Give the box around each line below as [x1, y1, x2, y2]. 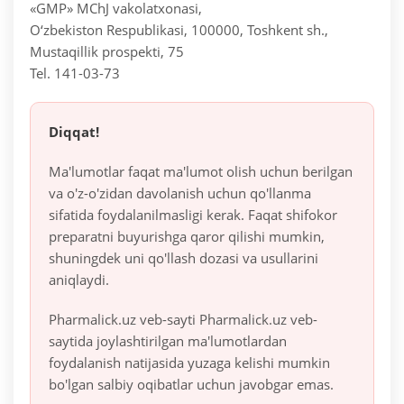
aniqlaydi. [49, 271, 109, 289]
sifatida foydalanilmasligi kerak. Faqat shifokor [49, 206, 337, 225]
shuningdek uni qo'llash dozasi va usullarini [49, 249, 318, 268]
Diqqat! [49, 123, 99, 142]
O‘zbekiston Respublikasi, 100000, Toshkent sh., [30, 21, 328, 40]
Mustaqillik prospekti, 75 [30, 42, 184, 61]
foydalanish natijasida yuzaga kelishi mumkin [49, 353, 330, 372]
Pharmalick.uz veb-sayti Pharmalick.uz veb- [49, 310, 317, 329]
